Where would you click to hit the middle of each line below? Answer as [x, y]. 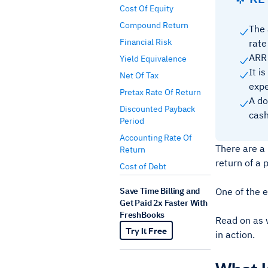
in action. [235, 234]
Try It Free [146, 230]
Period [132, 121]
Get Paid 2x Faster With [164, 203]
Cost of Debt [143, 166]
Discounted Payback [157, 109]
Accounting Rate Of [156, 138]
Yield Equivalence [153, 59]
